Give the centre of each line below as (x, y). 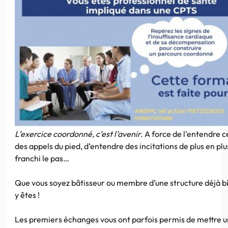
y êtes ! (27, 195)
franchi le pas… (42, 158)
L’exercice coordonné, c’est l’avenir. (79, 134)
